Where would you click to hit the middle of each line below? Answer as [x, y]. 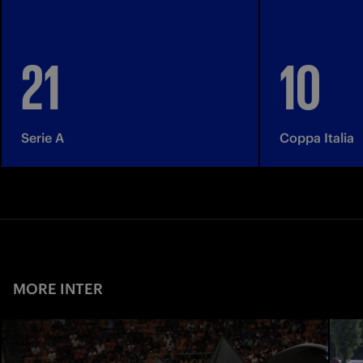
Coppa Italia [316, 137]
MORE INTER [58, 288]
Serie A [43, 137]
